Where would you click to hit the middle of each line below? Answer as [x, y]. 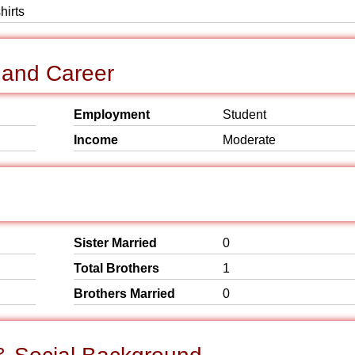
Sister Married [115, 243]
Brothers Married [124, 294]
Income [96, 140]
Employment [112, 115]
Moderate [249, 140]
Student [244, 115]
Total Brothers [116, 268]
